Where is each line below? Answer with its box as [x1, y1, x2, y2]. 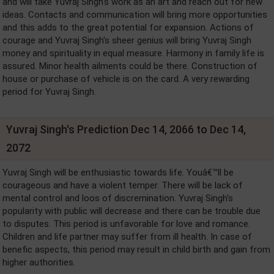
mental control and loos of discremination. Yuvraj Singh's [2, 192, 233, 204]
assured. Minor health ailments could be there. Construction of [2, 60, 257, 72]
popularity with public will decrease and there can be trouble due [2, 205, 261, 217]
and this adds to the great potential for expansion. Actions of [2, 21, 254, 33]
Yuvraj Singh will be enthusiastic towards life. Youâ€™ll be [2, 166, 234, 178]
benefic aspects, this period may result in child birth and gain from [2, 243, 270, 255]
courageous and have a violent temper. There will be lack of [2, 179, 243, 191]
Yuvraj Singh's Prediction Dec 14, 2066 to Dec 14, [6, 122, 246, 136]
